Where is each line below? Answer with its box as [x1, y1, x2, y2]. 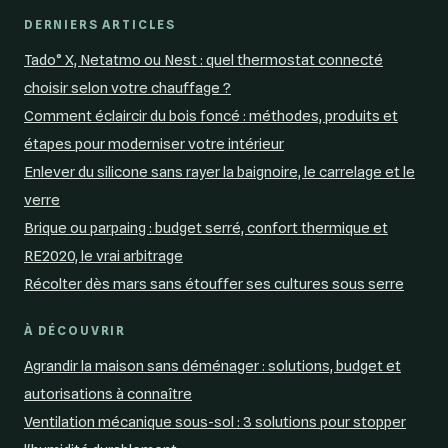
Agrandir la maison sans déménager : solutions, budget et [24, 357, 401, 375]
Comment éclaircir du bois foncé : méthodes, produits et [24, 107, 398, 125]
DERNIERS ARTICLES [24, 17, 177, 33]
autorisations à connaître [24, 385, 192, 403]
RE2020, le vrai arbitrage [24, 247, 183, 265]
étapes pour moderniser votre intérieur [24, 135, 284, 153]
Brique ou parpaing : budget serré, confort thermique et [24, 219, 388, 237]
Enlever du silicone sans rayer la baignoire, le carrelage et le [24, 163, 415, 181]
